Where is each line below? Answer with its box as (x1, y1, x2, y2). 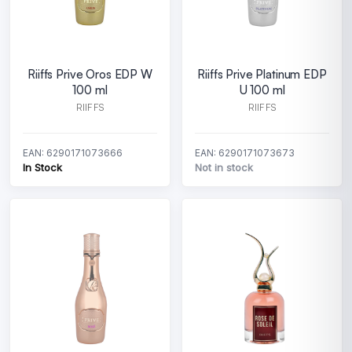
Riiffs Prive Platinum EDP (197, 67, 327, 82)
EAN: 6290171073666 (23, 147, 123, 159)
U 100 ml (239, 82, 285, 97)
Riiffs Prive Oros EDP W (27, 67, 152, 82)
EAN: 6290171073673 (195, 147, 295, 159)
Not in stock (195, 161, 253, 174)
